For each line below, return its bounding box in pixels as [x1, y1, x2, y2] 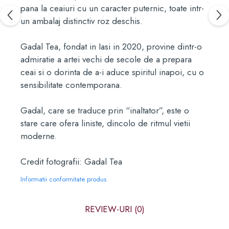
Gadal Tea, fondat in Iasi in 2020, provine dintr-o [20, 40, 202, 53]
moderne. [20, 130, 57, 142]
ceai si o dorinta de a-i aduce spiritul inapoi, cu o [20, 66, 204, 78]
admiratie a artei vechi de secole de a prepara [20, 53, 192, 65]
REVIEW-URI [84, 203, 134, 215]
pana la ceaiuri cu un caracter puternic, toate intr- [20, 2, 204, 14]
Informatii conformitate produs [20, 174, 106, 184]
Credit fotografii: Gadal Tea [20, 155, 122, 168]
